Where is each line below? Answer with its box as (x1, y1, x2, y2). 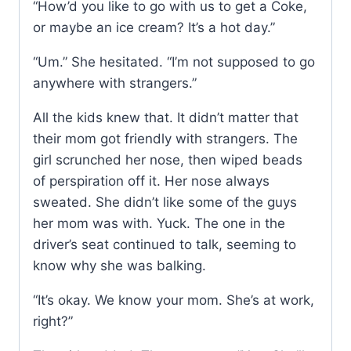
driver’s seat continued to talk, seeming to (33, 237, 296, 253)
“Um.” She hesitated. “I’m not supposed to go (33, 54, 315, 71)
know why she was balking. (33, 258, 206, 274)
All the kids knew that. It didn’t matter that (33, 110, 299, 126)
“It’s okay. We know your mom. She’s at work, (33, 292, 314, 309)
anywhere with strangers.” (33, 75, 197, 92)
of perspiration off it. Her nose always (33, 173, 270, 190)
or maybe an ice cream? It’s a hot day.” (33, 20, 275, 36)
